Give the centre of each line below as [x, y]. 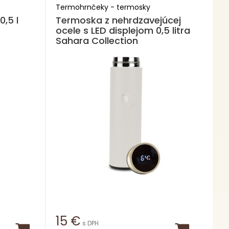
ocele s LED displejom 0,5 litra [123, 30]
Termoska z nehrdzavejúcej [118, 20]
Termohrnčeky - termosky [103, 7]
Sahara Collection [97, 41]
